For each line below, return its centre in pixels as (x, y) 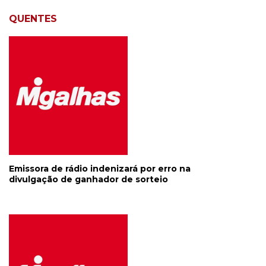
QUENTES (33, 19)
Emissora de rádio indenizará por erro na (100, 169)
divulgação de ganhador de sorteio (88, 179)
